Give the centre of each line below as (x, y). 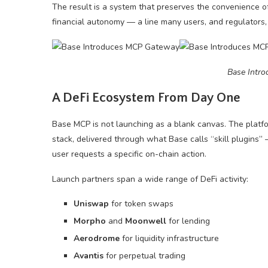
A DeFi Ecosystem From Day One (146, 98)
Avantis (89, 256)
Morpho (90, 221)
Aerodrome (97, 238)
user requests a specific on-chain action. (129, 154)
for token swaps (141, 204)
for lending (188, 221)
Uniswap (91, 204)
